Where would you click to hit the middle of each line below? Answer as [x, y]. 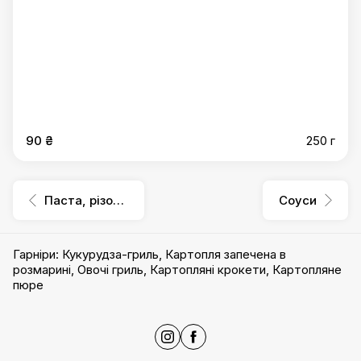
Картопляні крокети [208, 270]
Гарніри [34, 254]
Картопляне [307, 270]
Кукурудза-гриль [110, 254]
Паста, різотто [118, 200]
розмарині [42, 270]
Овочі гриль [110, 270]
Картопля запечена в [226, 254]
